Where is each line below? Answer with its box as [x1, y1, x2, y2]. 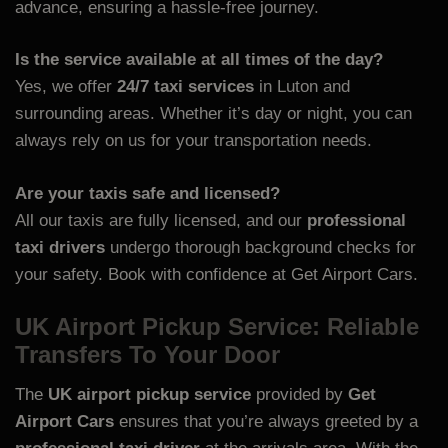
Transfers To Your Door [15, 341, 280, 369]
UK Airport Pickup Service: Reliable [15, 313, 419, 341]
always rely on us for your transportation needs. [15, 131, 372, 151]
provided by [251, 385, 348, 405]
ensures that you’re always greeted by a [114, 412, 418, 432]
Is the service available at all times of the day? [15, 50, 383, 70]
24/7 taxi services [117, 77, 254, 97]
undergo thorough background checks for [105, 237, 416, 257]
